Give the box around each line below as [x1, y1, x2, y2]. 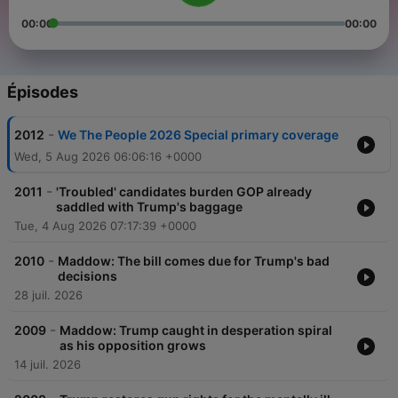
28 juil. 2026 [14, 288, 83, 303]
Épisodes [7, 83, 78, 102]
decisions [58, 268, 117, 284]
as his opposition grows [60, 338, 206, 354]
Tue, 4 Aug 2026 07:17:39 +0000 [14, 219, 196, 234]
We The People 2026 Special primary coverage [58, 127, 338, 143]
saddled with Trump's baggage [56, 199, 243, 215]
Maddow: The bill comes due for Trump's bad [58, 253, 330, 269]
